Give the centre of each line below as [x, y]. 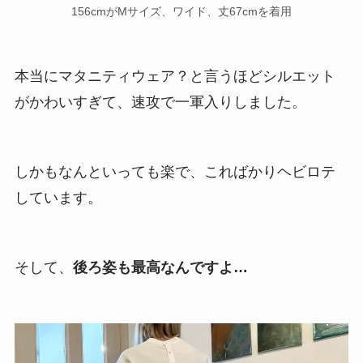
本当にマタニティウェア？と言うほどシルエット [175, 77]
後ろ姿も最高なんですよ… [160, 267]
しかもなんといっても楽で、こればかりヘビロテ [175, 171]
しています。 [58, 197]
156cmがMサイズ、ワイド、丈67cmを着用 [181, 12]
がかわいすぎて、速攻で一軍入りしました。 [160, 102]
